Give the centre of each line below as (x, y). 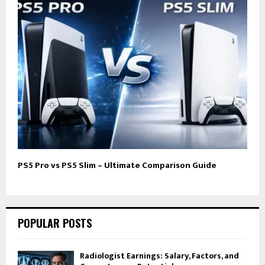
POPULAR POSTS (55, 223)
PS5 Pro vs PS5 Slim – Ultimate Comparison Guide (117, 165)
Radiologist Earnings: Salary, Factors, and (159, 256)
